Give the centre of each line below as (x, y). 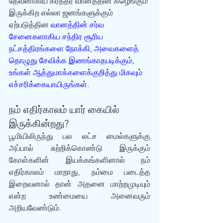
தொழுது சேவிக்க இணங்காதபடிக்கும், (73, 60)
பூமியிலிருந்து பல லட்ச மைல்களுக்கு (80, 136)
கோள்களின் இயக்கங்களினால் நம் (80, 160)
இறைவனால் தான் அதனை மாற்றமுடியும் (80, 184)
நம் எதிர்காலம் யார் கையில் (65, 110)
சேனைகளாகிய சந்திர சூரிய (57, 37)
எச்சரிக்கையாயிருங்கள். (49, 84)
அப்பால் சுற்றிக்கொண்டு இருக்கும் (80, 148)
